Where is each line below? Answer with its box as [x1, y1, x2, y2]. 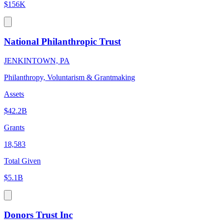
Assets [4, 89, 24, 98]
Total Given [4, 156, 41, 165]
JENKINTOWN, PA [4, 56, 70, 65]
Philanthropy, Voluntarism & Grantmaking [4, 73, 135, 82]
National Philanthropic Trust [4, 36, 121, 47]
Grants [4, 123, 25, 132]
